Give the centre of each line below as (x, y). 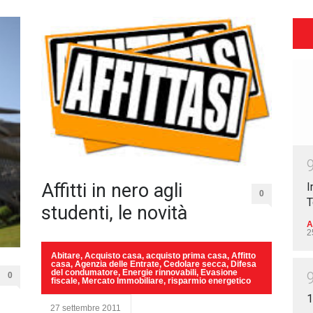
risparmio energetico (209, 281)
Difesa (243, 264)
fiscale (64, 281)
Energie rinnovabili (159, 273)
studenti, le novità (114, 213)
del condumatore (85, 273)
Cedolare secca (195, 264)
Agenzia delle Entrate (117, 264)
